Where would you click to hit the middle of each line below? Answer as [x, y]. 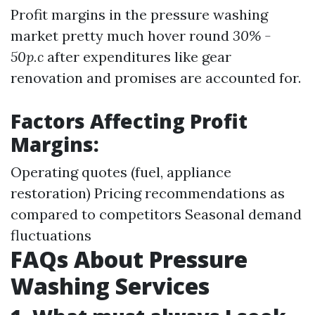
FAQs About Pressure [129, 259]
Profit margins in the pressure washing [139, 14]
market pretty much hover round [122, 36]
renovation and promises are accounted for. [156, 78]
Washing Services [110, 286]
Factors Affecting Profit [129, 121]
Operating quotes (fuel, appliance [121, 172]
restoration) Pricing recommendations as [148, 193]
